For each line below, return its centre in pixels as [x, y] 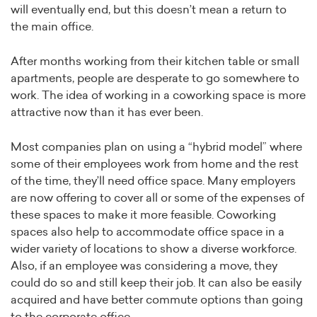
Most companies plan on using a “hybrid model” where [156, 148]
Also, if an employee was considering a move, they [144, 266]
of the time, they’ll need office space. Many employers [153, 181]
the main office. [52, 27]
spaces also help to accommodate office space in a [148, 232]
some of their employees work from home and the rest [155, 165]
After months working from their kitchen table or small [155, 62]
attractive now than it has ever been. [108, 113]
